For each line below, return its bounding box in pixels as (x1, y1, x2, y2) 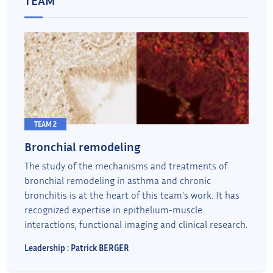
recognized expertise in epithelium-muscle (24, 203, 202, 216)
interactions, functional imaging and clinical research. (24, 218, 247, 230)
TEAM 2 (34, 119, 57, 129)
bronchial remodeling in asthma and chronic (24, 174, 211, 186)
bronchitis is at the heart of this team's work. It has (24, 188, 239, 201)
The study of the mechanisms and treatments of (24, 159, 227, 172)
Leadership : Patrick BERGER (24, 242, 131, 253)
